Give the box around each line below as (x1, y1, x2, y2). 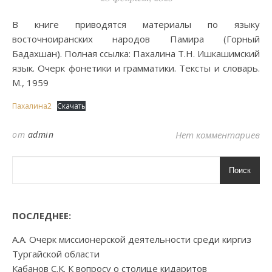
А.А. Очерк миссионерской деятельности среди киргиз (12, 233, 251, 245)
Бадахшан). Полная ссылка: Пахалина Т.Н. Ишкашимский (12, 47, 260, 59)
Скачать (57, 101, 86, 111)
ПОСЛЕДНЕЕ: (12, 209, 71, 222)
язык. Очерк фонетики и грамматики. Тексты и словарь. (12, 62, 260, 74)
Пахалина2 (12, 101, 52, 111)
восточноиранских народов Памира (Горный (12, 33, 260, 45)
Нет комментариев (175, 129, 260, 141)
